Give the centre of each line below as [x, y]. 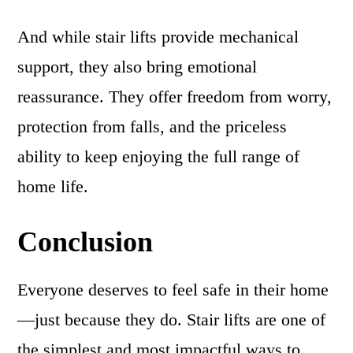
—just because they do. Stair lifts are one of [172, 320]
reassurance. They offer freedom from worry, [175, 97]
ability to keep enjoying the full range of [159, 156]
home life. [53, 186]
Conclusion [85, 242]
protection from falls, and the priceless [152, 126]
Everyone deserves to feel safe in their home [173, 290]
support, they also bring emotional [137, 67]
